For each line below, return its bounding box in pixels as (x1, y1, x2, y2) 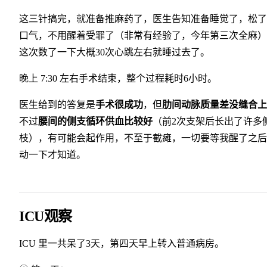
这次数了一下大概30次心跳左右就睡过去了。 (19, 47, 210, 58)
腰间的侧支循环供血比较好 (38, 116, 153, 127)
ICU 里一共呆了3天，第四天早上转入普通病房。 (19, 238, 224, 249)
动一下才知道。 (19, 150, 86, 160)
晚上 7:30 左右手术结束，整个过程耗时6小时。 (19, 73, 217, 84)
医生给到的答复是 (19, 100, 95, 110)
